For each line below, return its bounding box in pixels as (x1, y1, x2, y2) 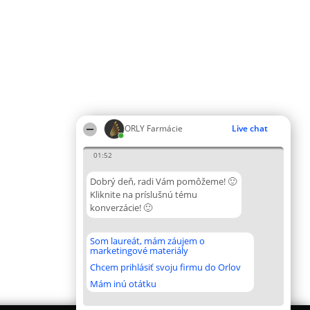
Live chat (232, 122, 268, 134)
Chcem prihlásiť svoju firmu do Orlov (90, 261, 241, 273)
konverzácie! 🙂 (90, 201, 152, 214)
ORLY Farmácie (125, 122, 183, 134)
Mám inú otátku (90, 277, 156, 290)
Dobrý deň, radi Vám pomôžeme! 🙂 (90, 175, 237, 188)
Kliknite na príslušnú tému (90, 188, 197, 201)
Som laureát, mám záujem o (90, 235, 205, 247)
